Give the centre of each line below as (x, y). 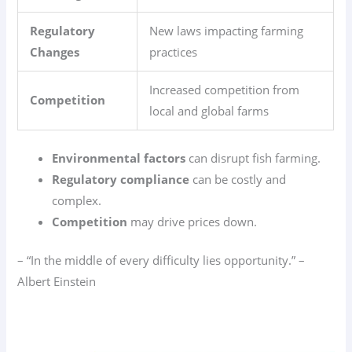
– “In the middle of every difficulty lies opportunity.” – (161, 260)
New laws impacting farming (227, 31)
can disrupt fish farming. (253, 158)
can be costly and (238, 180)
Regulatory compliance (121, 180)
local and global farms (209, 111)
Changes (55, 52)
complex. (77, 201)
